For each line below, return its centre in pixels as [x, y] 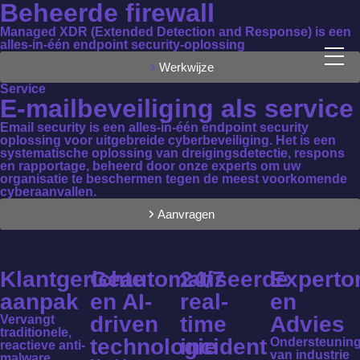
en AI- [121, 302]
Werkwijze [186, 67]
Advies [307, 324]
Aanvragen [186, 214]
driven [124, 324]
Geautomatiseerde [189, 279]
